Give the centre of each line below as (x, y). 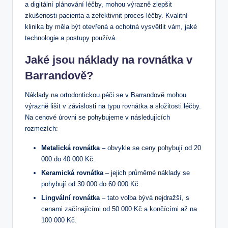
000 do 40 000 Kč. (68, 159)
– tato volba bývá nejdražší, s (145, 197)
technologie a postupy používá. (71, 38)
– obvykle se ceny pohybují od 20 (150, 148)
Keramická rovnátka (72, 173)
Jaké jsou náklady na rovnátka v (109, 60)
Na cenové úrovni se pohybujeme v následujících (97, 117)
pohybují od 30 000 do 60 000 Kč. (91, 184)
